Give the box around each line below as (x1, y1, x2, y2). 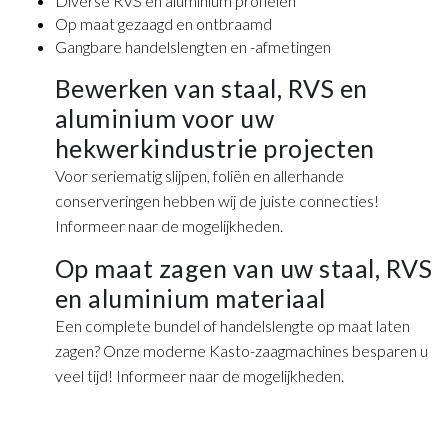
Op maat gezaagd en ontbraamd (54, 14, 272, 34)
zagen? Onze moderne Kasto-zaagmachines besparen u (54, 341, 428, 361)
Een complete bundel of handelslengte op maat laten (54, 316, 410, 336)
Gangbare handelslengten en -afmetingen (54, 37, 331, 57)
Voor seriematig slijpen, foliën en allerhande (54, 166, 344, 186)
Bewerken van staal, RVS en (54, 73, 368, 104)
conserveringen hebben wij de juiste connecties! (54, 191, 379, 211)
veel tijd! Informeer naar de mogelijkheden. (54, 366, 344, 386)
